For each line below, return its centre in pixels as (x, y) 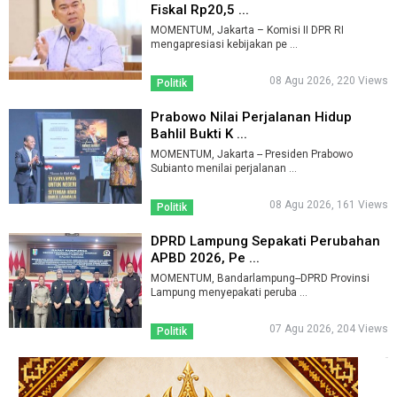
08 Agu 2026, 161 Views (329, 205)
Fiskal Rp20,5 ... (199, 10)
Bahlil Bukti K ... (198, 134)
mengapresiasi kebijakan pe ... (224, 45)
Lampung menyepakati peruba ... (229, 293)
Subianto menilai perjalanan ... (223, 169)
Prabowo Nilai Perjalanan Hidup (251, 117)
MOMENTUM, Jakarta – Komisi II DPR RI (247, 31)
